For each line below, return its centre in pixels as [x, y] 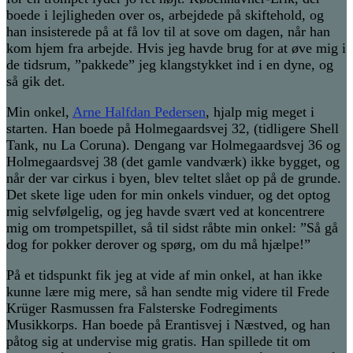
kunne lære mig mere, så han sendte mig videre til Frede [168, 292]
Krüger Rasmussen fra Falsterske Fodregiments [142, 308]
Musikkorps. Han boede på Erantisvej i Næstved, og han [168, 325]
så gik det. [36, 82]
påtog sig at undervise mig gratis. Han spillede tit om [158, 342]
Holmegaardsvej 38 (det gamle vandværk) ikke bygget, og [173, 162]
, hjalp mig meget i [260, 112]
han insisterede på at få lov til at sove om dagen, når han [168, 32]
